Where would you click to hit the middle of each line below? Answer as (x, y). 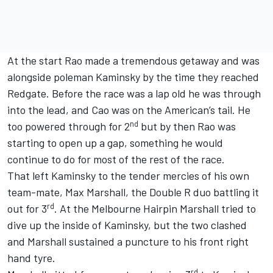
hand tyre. (31, 258)
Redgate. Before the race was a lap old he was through (134, 94)
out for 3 (27, 209)
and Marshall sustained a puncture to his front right (128, 242)
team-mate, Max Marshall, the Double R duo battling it (133, 192)
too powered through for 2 (69, 126)
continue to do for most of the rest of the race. (116, 159)
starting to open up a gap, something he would (115, 143)
